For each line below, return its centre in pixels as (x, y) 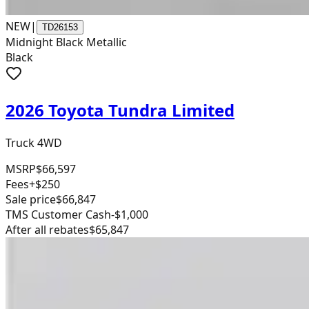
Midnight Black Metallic (66, 42)
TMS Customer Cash (58, 215)
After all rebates (47, 230)
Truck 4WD (34, 143)
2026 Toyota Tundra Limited (120, 110)
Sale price (31, 200)
